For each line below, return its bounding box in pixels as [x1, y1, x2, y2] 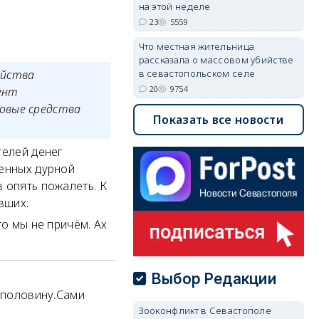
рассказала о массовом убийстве [138, 53, 294, 66]
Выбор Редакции [151, 270, 277, 288]
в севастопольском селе [138, 67, 256, 80]
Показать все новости [153, 112, 284, 127]
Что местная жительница [138, 40, 255, 53]
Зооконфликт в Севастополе [138, 304, 272, 317]
